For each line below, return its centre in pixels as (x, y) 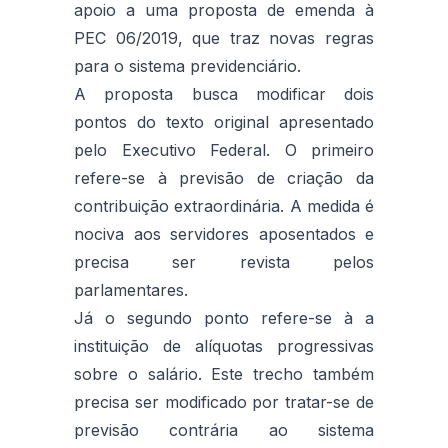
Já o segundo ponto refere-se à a (224, 317)
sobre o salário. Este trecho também (224, 373)
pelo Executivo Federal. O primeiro (224, 149)
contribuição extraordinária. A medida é (224, 205)
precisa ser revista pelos (224, 261)
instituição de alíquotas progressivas (224, 345)
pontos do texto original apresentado (224, 121)
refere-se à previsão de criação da (224, 177)
